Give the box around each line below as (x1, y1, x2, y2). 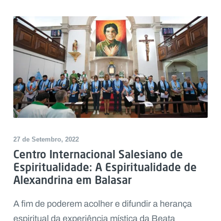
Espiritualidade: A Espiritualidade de (13, 160, 197, 174)
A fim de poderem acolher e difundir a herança (13, 197, 192, 211)
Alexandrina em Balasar (13, 173, 132, 187)
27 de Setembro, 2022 (13, 136, 79, 144)
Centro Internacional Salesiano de (13, 147, 183, 161)
